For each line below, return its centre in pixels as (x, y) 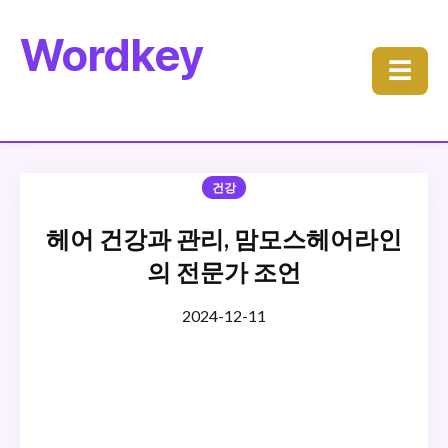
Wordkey (111, 55)
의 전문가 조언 (224, 271)
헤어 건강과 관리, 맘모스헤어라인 (224, 238)
